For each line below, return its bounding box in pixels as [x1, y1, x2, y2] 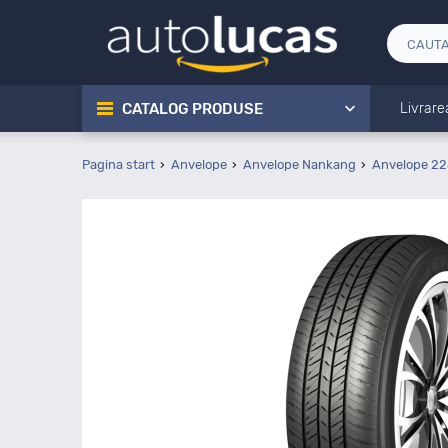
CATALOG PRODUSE [122, 100, 263, 118]
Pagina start [82, 157, 155, 172]
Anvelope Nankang [243, 157, 356, 172]
